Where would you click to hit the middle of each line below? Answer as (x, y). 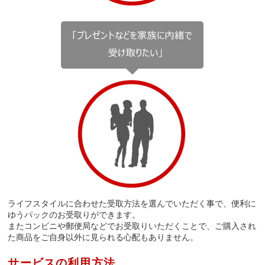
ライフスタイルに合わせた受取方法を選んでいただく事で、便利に (132, 204)
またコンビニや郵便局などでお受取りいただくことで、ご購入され (132, 226)
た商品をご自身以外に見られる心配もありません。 (103, 237)
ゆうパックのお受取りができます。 (74, 215)
